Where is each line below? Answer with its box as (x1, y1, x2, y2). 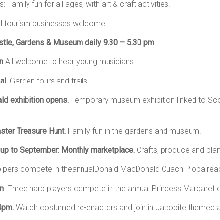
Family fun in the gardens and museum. (66, 126, 203, 136)
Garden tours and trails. (10, 76, 89, 85)
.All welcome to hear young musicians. (3, 57, 136, 66)
